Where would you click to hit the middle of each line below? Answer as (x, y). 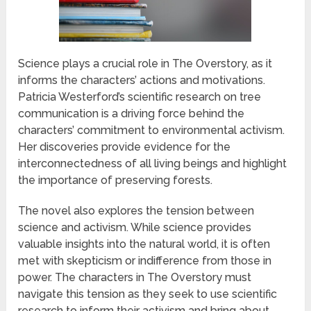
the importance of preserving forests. (116, 180)
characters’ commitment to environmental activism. (152, 130)
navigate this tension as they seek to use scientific (148, 294)
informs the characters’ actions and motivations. (142, 80)
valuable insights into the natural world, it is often (144, 244)
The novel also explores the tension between (136, 210)
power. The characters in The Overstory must (135, 277)
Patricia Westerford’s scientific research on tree (140, 96)
